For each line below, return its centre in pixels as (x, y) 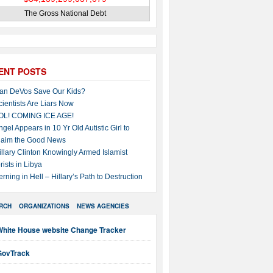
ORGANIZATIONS (44, 206)
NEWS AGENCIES (103, 206)
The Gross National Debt (65, 13)
